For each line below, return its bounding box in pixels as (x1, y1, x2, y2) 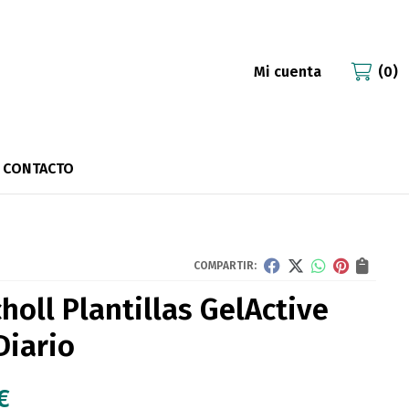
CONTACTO (2, 160, 74, 178)
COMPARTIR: (194, 259, 257, 273)
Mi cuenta (254, 63, 321, 81)
